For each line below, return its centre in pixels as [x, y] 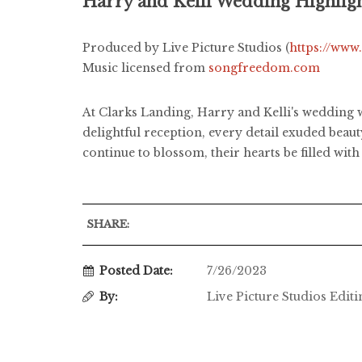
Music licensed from [145, 67]
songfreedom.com [264, 67]
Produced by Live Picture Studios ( [186, 47]
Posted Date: [136, 270]
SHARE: [108, 224]
